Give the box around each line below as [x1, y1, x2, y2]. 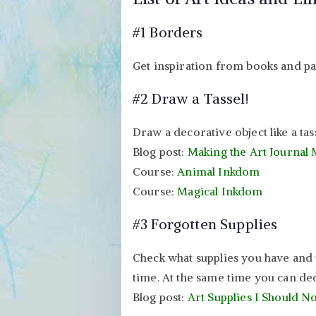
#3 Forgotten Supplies [133, 214, 278, 233]
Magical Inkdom [177, 183, 263, 198]
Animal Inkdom [177, 164, 260, 178]
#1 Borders [133, 23, 203, 41]
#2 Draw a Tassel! [133, 89, 249, 107]
